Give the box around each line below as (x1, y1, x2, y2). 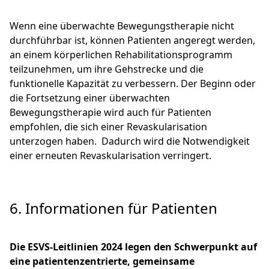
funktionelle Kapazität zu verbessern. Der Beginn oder (10, 77, 256, 91)
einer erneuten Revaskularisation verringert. (10, 149, 211, 163)
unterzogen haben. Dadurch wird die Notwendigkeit (10, 134, 250, 148)
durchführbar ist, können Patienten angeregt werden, (10, 34, 255, 47)
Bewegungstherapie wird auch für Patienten (10, 106, 211, 119)
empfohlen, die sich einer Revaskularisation (10, 120, 207, 134)
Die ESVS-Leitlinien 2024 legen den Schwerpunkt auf (10, 240, 257, 254)
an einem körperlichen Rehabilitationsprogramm (10, 48, 232, 62)
